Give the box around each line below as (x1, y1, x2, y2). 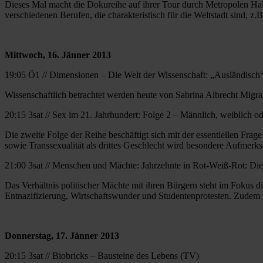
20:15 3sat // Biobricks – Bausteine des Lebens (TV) (5, 250, 199, 261)
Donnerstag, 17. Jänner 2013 (5, 230, 119, 241)
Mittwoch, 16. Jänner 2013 (5, 49, 111, 60)
